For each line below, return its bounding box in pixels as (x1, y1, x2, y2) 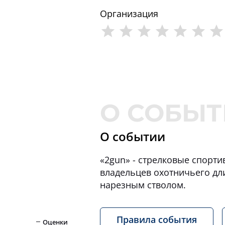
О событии (100, 128, 165, 145)
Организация (100, 8, 158, 20)
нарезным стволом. (100, 179, 186, 191)
